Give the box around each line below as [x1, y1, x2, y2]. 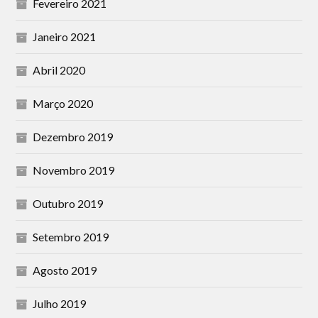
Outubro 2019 [33, 197, 104, 210]
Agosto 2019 [33, 263, 97, 277]
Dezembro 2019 [33, 130, 114, 143]
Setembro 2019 [33, 230, 109, 243]
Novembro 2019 [33, 163, 115, 177]
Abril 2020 [33, 63, 86, 77]
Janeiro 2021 [33, 30, 97, 43]
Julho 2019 [33, 297, 87, 310]
